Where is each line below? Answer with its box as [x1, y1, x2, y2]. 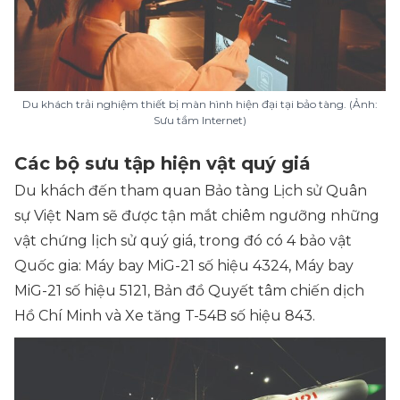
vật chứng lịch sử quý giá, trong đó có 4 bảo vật [14, 232, 352, 249]
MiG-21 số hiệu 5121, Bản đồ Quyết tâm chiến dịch [14, 282, 364, 299]
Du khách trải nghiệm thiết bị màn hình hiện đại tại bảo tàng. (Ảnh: [22, 97, 378, 111]
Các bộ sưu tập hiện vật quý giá [14, 153, 311, 174]
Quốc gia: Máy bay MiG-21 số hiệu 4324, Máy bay [14, 257, 354, 274]
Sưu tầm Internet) [154, 113, 246, 127]
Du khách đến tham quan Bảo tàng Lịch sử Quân [14, 182, 367, 199]
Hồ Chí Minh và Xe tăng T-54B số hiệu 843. [14, 307, 315, 324]
